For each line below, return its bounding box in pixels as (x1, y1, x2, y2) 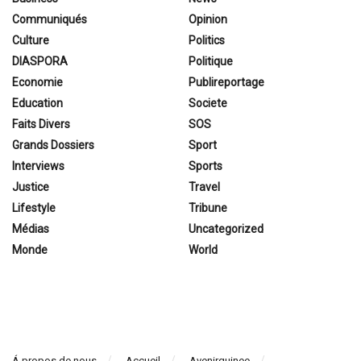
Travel (189, 180, 220, 193)
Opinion (189, 12, 227, 26)
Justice (12, 180, 49, 193)
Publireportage (189, 75, 264, 89)
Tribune (189, 201, 227, 214)
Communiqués (12, 12, 87, 26)
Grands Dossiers (12, 138, 94, 151)
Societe (189, 96, 227, 110)
